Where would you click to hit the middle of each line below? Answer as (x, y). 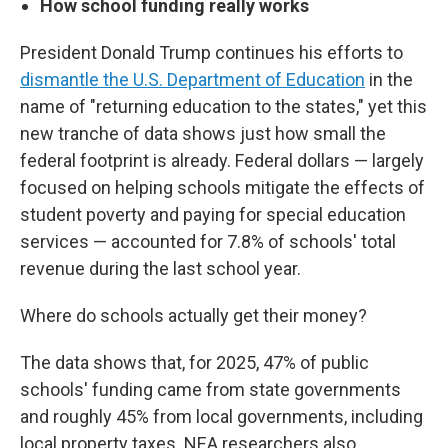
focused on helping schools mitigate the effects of (222, 187)
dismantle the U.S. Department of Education (192, 79)
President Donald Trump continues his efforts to (211, 52)
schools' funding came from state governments (210, 389)
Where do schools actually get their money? (193, 315)
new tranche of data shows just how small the (203, 133)
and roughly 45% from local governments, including (221, 416)
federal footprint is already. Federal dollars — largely (222, 160)
